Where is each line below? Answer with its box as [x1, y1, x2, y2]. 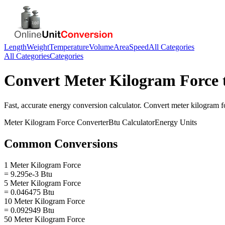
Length [4, 43, 27, 51]
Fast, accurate [4, 100, 49, 109]
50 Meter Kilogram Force [4, 214, 85, 223]
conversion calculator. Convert [71, 100, 171, 109]
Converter [75, 118, 108, 127]
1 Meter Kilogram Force [4, 160, 81, 169]
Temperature [49, 43, 89, 51]
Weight [27, 43, 49, 51]
